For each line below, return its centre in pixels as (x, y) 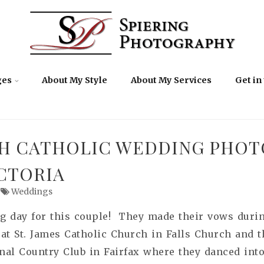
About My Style (75, 80)
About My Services (171, 80)
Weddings (32, 192)
